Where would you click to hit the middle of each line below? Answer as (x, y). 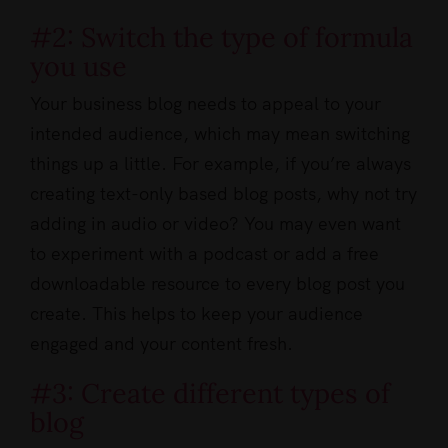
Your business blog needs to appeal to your (205, 104)
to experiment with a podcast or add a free (204, 254)
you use (78, 65)
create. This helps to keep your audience (196, 314)
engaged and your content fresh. (161, 344)
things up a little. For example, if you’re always (220, 164)
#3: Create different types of (210, 393)
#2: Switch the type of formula (221, 36)
